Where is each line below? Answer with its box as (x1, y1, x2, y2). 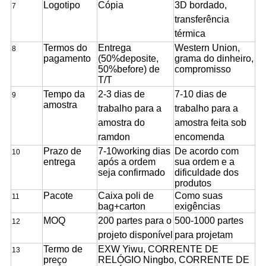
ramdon (97, 132, 130, 142)
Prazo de (43, 146, 81, 157)
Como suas (174, 191, 223, 201)
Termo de (43, 244, 83, 255)
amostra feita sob (174, 118, 246, 128)
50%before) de (97, 64, 160, 75)
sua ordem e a (174, 157, 235, 167)
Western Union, (174, 43, 240, 53)
